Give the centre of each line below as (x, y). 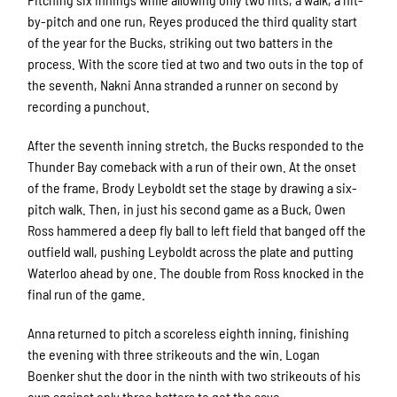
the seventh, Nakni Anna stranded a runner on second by (183, 84)
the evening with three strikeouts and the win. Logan (174, 354)
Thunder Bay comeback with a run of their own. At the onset (192, 166)
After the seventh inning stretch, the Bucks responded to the (196, 144)
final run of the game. (87, 293)
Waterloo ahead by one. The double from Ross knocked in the (196, 272)
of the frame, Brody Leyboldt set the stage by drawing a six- (193, 187)
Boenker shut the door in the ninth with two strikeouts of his (195, 375)
